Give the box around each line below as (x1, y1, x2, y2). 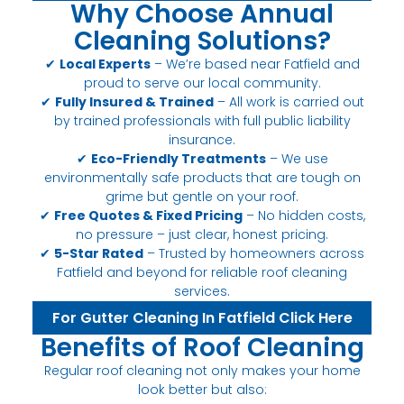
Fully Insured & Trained (54, 92, 214, 111)
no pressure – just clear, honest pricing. (76, 225, 328, 243)
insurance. (169, 130, 235, 149)
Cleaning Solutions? (73, 23, 331, 59)
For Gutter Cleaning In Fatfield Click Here (51, 307, 353, 328)
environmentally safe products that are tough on (43, 168, 361, 187)
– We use (265, 149, 328, 168)
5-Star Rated (54, 243, 143, 262)
